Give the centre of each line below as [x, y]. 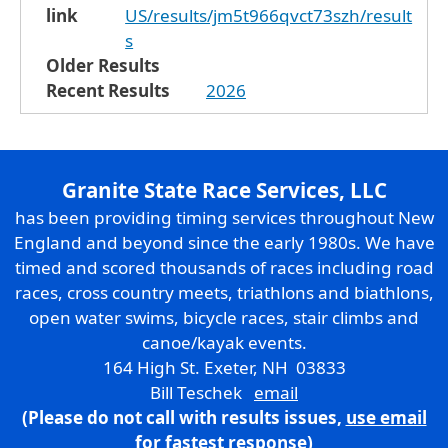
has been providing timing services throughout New [224, 217]
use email [386, 417]
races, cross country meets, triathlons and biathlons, [224, 292]
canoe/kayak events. [224, 342]
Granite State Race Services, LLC [224, 189]
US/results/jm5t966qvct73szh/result [269, 15]
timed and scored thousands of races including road [224, 267]
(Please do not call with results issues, [183, 417]
